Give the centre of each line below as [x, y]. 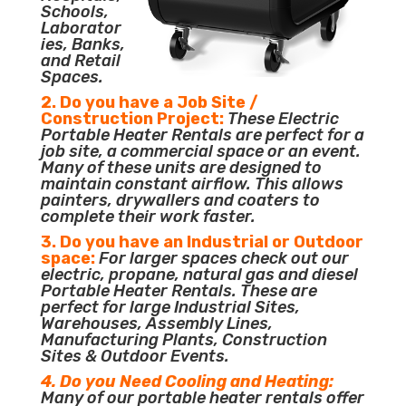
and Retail [80, 60]
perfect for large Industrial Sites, [170, 307]
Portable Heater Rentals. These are [179, 290]
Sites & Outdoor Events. [135, 356]
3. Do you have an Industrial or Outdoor [202, 242]
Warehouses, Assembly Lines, [156, 323]
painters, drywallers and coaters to [180, 200]
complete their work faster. [148, 216]
